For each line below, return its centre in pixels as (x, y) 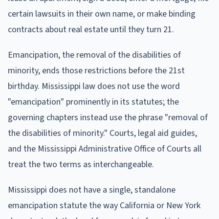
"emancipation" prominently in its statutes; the (93, 102)
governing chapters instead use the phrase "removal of (108, 117)
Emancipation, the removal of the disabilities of (94, 55)
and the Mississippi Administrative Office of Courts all (105, 149)
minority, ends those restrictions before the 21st (96, 70)
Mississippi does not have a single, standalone (92, 190)
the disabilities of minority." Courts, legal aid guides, (102, 133)
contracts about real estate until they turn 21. (91, 29)
